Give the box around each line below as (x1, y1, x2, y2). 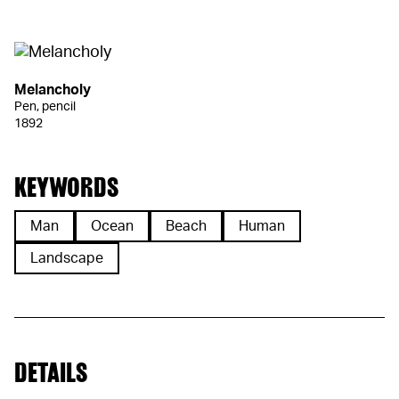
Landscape (30, 251, 103, 266)
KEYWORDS (14, 171, 118, 204)
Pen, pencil (14, 101, 76, 114)
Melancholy (14, 83, 91, 98)
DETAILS (14, 356, 87, 389)
